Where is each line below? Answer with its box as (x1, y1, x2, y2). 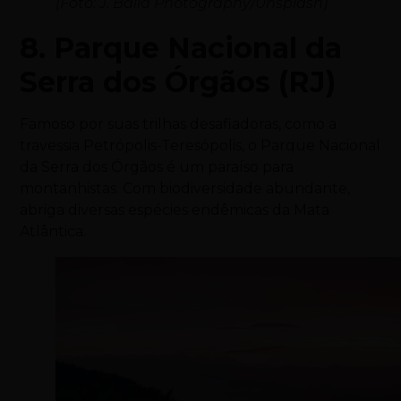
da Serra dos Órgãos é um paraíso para (20, 158, 294, 176)
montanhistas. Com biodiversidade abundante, (20, 180, 351, 198)
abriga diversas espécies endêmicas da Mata (20, 201, 330, 219)
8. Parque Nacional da (20, 30, 343, 66)
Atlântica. (20, 223, 87, 241)
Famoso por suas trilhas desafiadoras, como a (20, 115, 337, 133)
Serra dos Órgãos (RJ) (20, 64, 337, 100)
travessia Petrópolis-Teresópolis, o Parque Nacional (20, 137, 381, 155)
